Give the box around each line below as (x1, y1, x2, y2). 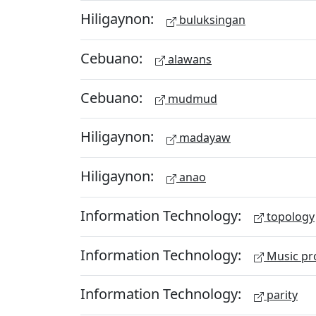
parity (264, 287, 298, 303)
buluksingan (176, 12, 245, 28)
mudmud (165, 90, 217, 107)
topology (264, 208, 315, 224)
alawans (165, 51, 212, 67)
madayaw (176, 130, 231, 146)
